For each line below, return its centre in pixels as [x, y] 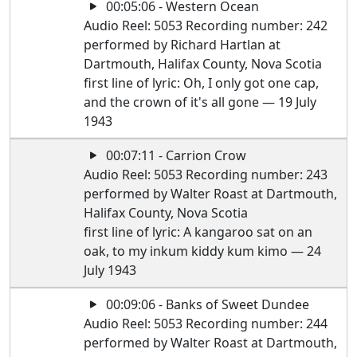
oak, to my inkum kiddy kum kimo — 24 [203, 251]
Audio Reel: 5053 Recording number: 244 [206, 324]
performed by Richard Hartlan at [182, 45]
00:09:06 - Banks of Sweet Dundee [206, 304]
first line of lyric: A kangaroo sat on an [198, 232]
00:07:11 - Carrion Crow [175, 155]
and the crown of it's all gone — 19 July [200, 102]
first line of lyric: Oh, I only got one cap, [202, 83]
